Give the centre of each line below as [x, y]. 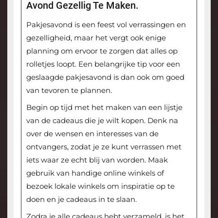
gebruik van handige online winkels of [95, 173]
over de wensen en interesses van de [92, 133]
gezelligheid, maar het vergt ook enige [96, 37]
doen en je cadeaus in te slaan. [81, 199]
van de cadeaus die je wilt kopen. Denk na [102, 120]
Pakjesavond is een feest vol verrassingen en [106, 24]
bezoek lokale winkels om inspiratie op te [100, 186]
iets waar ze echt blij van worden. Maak [97, 160]
